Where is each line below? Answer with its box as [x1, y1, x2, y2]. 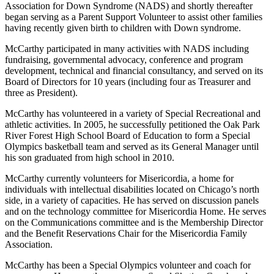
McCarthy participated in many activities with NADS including [5, 43, 249, 54]
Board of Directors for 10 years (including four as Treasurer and [5, 76, 251, 87]
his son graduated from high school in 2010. [5, 152, 174, 163]
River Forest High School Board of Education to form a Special [5, 130, 250, 141]
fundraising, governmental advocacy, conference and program [5, 54, 243, 65]
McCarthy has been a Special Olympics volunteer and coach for [5, 259, 251, 270]
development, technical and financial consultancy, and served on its [5, 65, 263, 76]
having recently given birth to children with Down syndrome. [5, 22, 241, 33]
